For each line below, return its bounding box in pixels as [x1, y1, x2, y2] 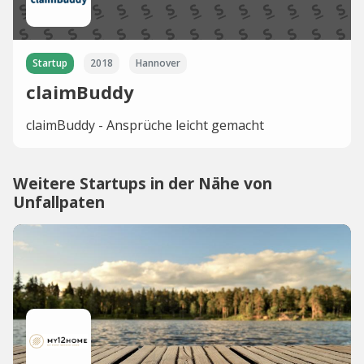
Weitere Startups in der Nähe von [13, 172, 272, 194]
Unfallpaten [13, 191, 105, 213]
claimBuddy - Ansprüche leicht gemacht [26, 116, 264, 134]
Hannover [136, 56, 180, 70]
